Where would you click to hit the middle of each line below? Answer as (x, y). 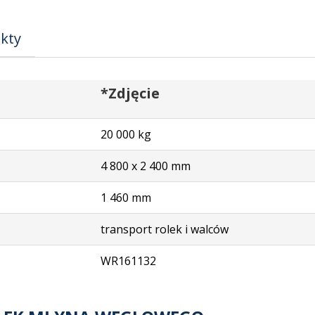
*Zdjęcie (130, 93)
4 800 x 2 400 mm (146, 166)
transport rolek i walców (165, 229)
